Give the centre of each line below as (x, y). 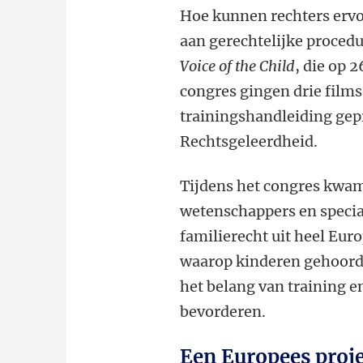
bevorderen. (223, 312)
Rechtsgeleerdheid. (249, 141)
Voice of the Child (238, 66)
